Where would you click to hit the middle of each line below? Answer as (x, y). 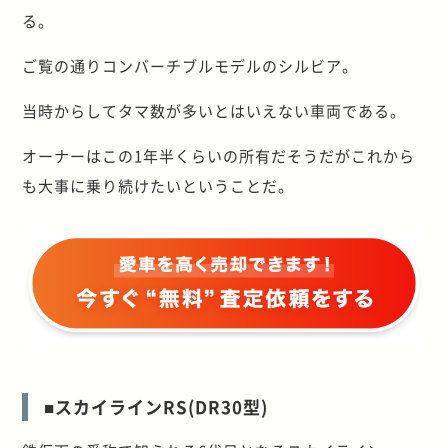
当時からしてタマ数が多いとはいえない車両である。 (214, 110)
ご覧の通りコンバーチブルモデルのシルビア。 (190, 65)
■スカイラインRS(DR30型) (156, 406)
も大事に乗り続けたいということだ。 (158, 185)
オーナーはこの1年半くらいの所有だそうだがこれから (219, 155)
